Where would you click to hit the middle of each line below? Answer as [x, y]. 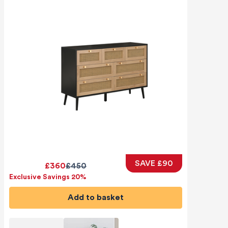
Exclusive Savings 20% [48, 177]
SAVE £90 [154, 163]
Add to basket [98, 198]
